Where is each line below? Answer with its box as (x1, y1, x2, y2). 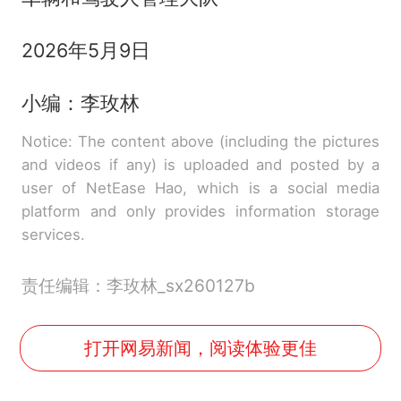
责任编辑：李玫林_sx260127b (21, 274, 255, 296)
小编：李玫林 (21, 90, 140, 115)
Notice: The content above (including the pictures (21, 132, 380, 150)
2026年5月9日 (21, 38, 150, 62)
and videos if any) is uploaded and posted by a (21, 155, 380, 174)
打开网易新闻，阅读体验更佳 (84, 336, 317, 359)
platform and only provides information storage (21, 201, 380, 220)
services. (21, 225, 85, 243)
